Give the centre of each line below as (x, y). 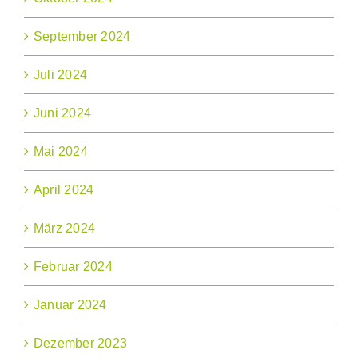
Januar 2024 (70, 305)
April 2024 (64, 190)
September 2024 (82, 37)
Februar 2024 (73, 267)
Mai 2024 (61, 152)
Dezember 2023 (81, 344)
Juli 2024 (61, 75)
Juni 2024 (63, 113)
